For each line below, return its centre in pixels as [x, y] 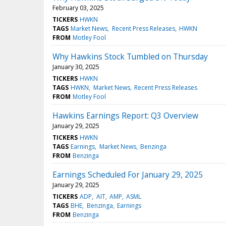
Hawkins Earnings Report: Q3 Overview [125, 115]
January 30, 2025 [76, 67]
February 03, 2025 [78, 8]
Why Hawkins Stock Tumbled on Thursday [130, 56]
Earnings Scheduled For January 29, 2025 [128, 174]
